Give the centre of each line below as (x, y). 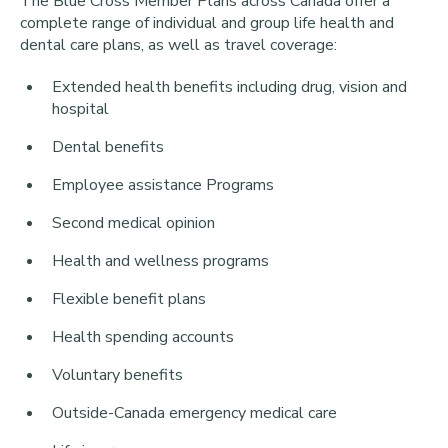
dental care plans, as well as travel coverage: (178, 45)
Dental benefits (108, 147)
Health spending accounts (143, 337)
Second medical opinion (133, 223)
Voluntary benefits (117, 375)
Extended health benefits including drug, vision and (229, 87)
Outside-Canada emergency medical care (194, 413)
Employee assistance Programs (163, 185)
